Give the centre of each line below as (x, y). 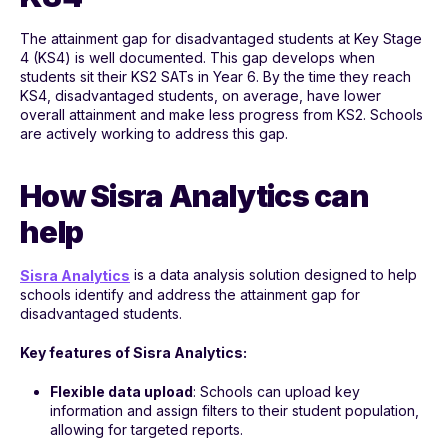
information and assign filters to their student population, (234, 411)
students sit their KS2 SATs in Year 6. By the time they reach (215, 76)
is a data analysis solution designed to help (273, 274)
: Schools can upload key (276, 392)
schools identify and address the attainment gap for (190, 295)
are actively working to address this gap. (154, 133)
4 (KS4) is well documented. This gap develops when (197, 57)
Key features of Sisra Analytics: (133, 353)
